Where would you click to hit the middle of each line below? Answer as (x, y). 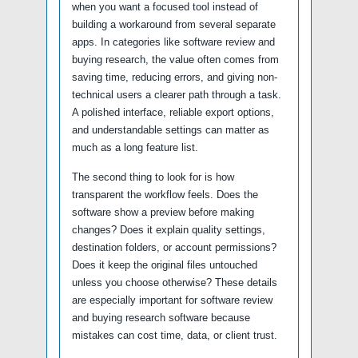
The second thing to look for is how (153, 177)
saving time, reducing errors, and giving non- (175, 77)
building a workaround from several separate (174, 24)
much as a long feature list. (135, 147)
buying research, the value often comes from (175, 59)
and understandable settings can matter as (171, 129)
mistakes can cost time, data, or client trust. (175, 335)
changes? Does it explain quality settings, (169, 229)
